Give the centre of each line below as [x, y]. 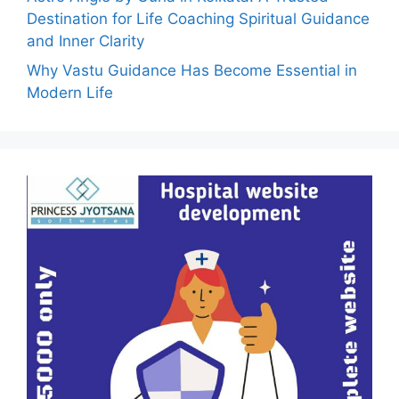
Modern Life [70, 93]
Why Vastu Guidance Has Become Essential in [192, 70]
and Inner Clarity [85, 41]
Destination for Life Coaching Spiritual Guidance [198, 18]
